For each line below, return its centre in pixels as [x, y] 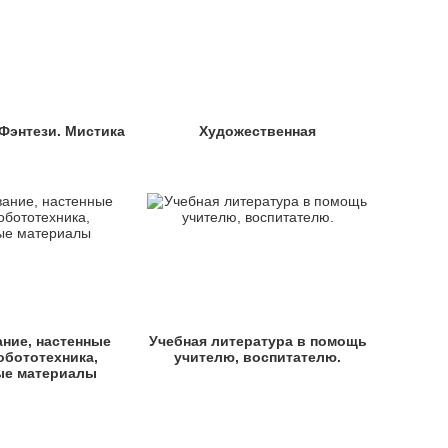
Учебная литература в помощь [257, 341]
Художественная [258, 131]
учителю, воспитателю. [258, 357]
